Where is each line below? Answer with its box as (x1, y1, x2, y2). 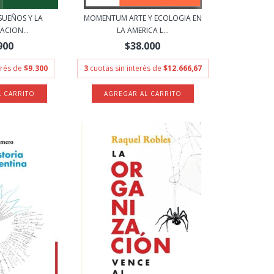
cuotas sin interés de (89, 63, 163, 73)
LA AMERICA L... (116, 25, 169, 35)
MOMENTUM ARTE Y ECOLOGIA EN (83, 13, 202, 23)
